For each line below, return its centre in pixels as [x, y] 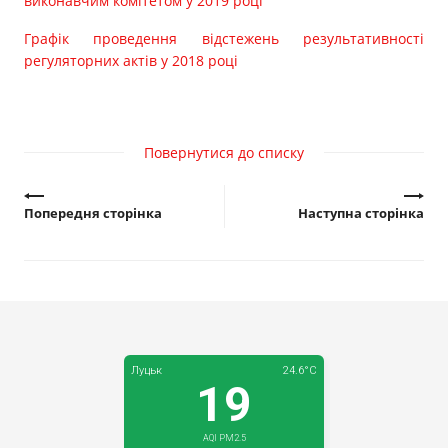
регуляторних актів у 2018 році [131, 60]
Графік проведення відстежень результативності [224, 38]
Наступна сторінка [361, 213]
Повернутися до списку [224, 152]
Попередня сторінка [93, 213]
